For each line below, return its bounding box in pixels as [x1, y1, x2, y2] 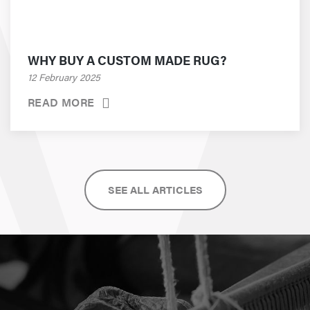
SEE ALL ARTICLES [107, 182, 203, 197]
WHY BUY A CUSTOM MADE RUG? [28, 51, 226, 69]
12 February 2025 [28, 70, 100, 84]
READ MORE [28, 94, 95, 111]
